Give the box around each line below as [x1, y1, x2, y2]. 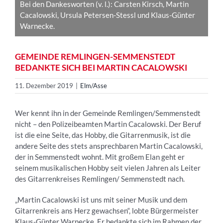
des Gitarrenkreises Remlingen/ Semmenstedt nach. [15, 174, 185, 184]
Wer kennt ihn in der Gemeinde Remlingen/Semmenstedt [15, 109, 201, 118]
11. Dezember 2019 [15, 82, 73, 90]
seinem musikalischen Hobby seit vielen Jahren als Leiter [15, 163, 201, 173]
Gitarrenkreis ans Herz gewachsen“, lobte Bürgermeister [15, 206, 199, 216]
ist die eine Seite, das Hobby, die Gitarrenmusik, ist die [15, 130, 191, 140]
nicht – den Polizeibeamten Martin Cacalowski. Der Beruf [15, 119, 201, 129]
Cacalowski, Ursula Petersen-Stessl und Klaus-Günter [20, 10, 195, 20]
